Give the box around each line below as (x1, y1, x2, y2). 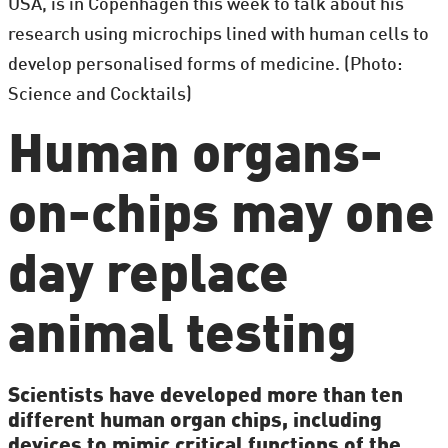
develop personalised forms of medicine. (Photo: (7, 55, 402, 74)
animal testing (7, 311, 357, 364)
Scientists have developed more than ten (7, 385, 403, 407)
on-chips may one (7, 191, 435, 244)
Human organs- (7, 131, 383, 184)
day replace (7, 251, 289, 304)
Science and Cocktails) (7, 85, 192, 104)
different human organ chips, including (7, 410, 382, 432)
